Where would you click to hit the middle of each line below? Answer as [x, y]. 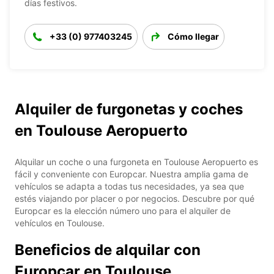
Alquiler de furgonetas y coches [129, 109]
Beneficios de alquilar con [108, 250]
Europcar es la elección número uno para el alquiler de [123, 210]
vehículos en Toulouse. [60, 223]
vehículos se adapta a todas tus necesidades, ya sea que [129, 186]
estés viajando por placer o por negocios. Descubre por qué [135, 198]
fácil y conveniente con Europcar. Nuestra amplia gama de [131, 174]
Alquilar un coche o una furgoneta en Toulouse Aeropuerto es [136, 161]
